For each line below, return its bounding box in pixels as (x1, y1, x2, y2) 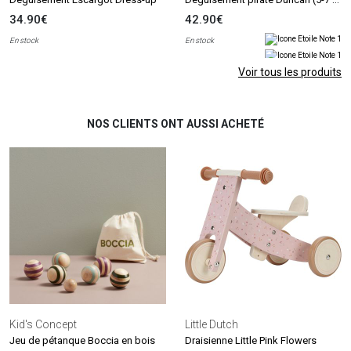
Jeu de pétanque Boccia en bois (9, 335, 155, 347)
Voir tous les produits (238, 66, 342, 79)
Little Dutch (185, 318, 238, 331)
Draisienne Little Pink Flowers (185, 335, 317, 347)
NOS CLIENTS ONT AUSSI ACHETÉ (87, 118, 264, 131)
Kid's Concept (9, 318, 77, 331)
